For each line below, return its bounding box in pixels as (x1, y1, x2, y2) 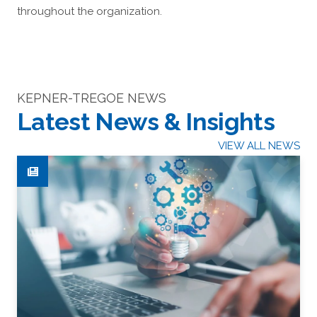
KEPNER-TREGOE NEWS (17, 91, 166, 106)
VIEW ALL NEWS (218, 139, 300, 153)
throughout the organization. (17, 5, 162, 18)
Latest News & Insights (17, 108, 275, 137)
